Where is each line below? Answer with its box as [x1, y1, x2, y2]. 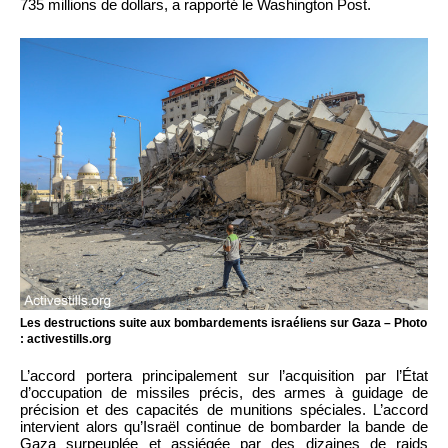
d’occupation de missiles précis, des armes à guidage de [20, 383, 428, 401]
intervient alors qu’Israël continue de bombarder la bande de [20, 417, 428, 435]
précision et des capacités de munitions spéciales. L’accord [20, 400, 428, 418]
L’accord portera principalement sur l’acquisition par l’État [20, 366, 428, 384]
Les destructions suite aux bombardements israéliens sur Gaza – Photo [20, 315, 427, 330]
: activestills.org [20, 331, 111, 346]
